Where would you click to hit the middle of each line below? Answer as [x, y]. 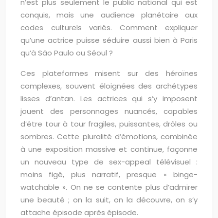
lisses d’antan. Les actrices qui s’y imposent [109, 99]
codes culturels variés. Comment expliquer [109, 27]
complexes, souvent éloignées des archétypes [109, 86]
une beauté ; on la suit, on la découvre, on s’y [109, 200]
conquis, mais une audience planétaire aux [109, 15]
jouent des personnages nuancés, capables [109, 111]
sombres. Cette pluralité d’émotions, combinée [109, 136]
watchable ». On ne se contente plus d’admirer [109, 187]
